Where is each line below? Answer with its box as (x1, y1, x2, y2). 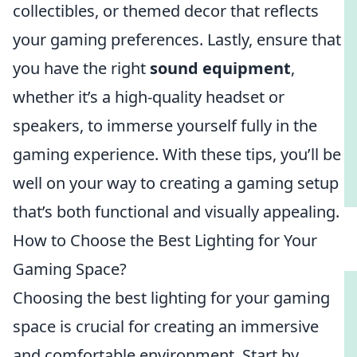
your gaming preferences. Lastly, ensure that (13, 29, 341, 50)
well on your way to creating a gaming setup (13, 172, 339, 194)
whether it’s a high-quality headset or (13, 86, 284, 108)
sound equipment (150, 57, 291, 79)
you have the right (13, 57, 150, 79)
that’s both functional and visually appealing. (13, 201, 339, 222)
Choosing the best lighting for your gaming (13, 287, 330, 308)
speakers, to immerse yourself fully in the (13, 115, 317, 136)
